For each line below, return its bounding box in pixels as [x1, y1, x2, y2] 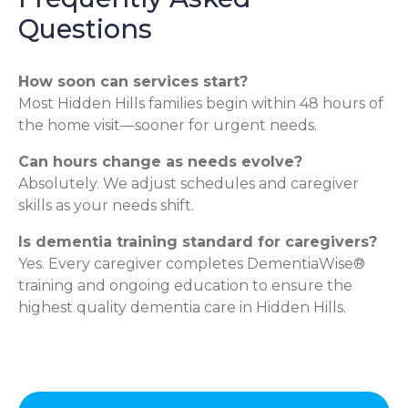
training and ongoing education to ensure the [18, 276, 352, 294]
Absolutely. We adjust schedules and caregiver [18, 174, 359, 192]
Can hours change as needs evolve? [18, 152, 302, 170]
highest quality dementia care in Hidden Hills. [18, 298, 346, 316]
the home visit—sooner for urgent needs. [18, 116, 317, 134]
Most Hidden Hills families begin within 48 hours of [18, 94, 383, 112]
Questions [18, 12, 152, 45]
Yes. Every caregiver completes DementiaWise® [18, 254, 365, 272]
